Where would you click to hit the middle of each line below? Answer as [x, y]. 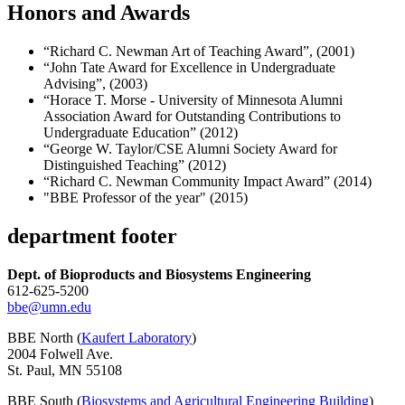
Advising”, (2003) [95, 83]
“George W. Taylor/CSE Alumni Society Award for [190, 148]
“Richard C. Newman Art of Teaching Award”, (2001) [199, 51]
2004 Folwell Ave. [60, 353]
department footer [92, 235]
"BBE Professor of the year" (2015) [146, 197]
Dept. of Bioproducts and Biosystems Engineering [159, 274]
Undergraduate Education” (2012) [141, 132]
